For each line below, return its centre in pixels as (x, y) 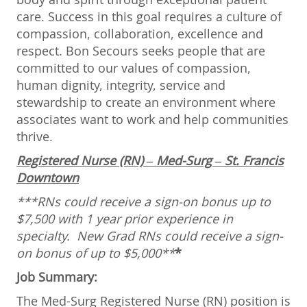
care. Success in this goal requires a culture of (149, 16)
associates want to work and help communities (152, 119)
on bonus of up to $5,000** (96, 253)
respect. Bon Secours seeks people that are (141, 50)
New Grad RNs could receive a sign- (180, 235)
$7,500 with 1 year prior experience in (125, 218)
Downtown (48, 177)
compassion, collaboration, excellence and (140, 33)
